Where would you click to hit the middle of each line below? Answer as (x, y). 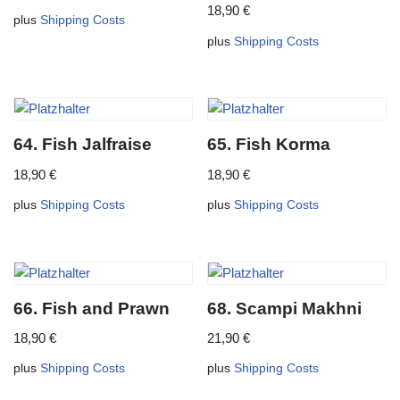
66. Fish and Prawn (92, 308)
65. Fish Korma (269, 145)
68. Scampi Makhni (285, 308)
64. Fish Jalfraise (83, 145)
